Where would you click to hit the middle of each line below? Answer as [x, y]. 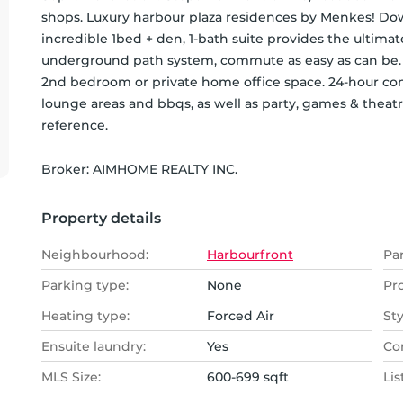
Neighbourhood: [95, 255]
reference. [75, 125]
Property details [101, 218]
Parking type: [85, 285]
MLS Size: [71, 377]
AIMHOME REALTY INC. [165, 169]
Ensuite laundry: [94, 346]
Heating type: [85, 316]
